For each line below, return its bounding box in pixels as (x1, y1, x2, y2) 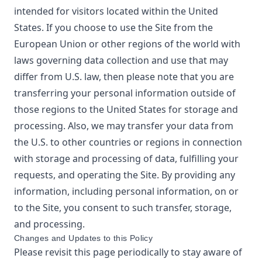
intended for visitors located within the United (14, 5, 218, 18)
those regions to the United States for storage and (14, 103, 238, 116)
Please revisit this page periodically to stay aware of (14, 246, 242, 258)
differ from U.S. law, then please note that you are (14, 70, 234, 83)
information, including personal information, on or (14, 185, 239, 198)
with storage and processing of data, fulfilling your (14, 152, 239, 165)
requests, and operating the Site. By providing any (14, 168, 235, 181)
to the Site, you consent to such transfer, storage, (14, 201, 232, 214)
